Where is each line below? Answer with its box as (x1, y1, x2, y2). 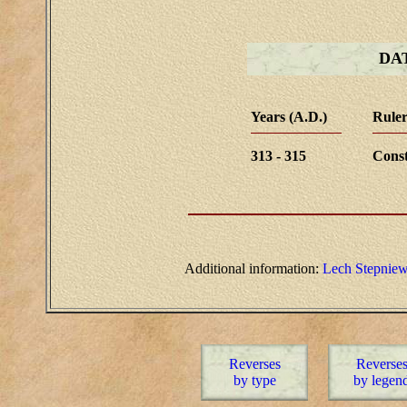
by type (233, 372, 276, 388)
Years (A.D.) (251, 109, 327, 124)
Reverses (228, 356, 281, 372)
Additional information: (184, 261, 323, 276)
